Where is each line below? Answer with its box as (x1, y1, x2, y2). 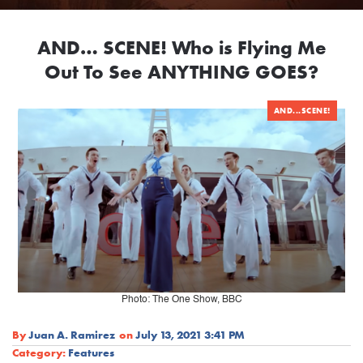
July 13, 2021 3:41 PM (135, 327, 245, 342)
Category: (12, 344, 66, 360)
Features (68, 344, 114, 360)
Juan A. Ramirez (28, 327, 115, 342)
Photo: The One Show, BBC (121, 294, 242, 305)
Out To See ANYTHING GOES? (45, 59, 318, 85)
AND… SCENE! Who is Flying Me (36, 35, 327, 61)
